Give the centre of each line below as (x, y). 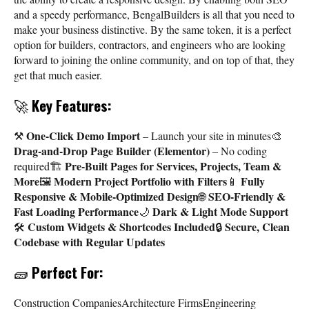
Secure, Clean (257, 226)
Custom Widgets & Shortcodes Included (121, 226)
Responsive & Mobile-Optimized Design (106, 196)
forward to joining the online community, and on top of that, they (154, 59)
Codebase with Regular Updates (89, 241)
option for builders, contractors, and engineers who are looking (150, 44)
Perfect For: (68, 272)
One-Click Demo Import (83, 135)
